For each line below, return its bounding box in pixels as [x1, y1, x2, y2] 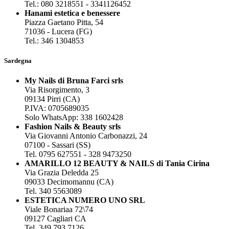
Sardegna [4, 56, 32, 64]
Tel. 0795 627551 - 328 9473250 [25, 150, 131, 159]
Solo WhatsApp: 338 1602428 [25, 113, 123, 122]
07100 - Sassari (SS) [25, 141, 90, 150]
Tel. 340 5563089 [25, 187, 82, 196]
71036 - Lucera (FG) [25, 27, 92, 36]
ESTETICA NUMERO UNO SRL [25, 196, 145, 205]
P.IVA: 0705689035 [25, 104, 89, 113]
